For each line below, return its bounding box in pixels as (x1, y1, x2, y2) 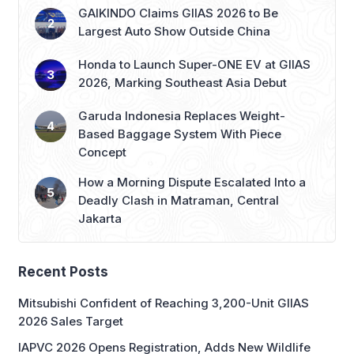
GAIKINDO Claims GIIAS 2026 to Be (78, 5, 278, 21)
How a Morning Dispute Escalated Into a (78, 174, 306, 190)
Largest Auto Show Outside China (78, 23, 270, 39)
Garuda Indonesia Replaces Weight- (78, 107, 285, 123)
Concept (78, 144, 126, 160)
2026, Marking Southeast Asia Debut (78, 74, 287, 90)
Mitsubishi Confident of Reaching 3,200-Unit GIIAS (18, 295, 309, 311)
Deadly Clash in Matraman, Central (78, 192, 279, 208)
